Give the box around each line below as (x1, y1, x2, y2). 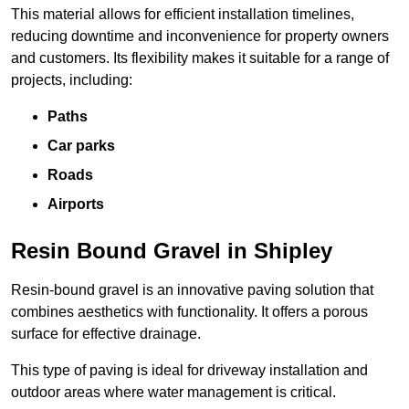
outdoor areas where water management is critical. (11, 383, 336, 400)
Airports (47, 195, 104, 212)
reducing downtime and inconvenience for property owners (11, 27, 389, 44)
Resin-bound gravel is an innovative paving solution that (11, 281, 373, 298)
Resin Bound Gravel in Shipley (11, 237, 332, 263)
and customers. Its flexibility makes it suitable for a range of (11, 49, 389, 66)
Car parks (47, 137, 115, 153)
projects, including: (11, 71, 132, 88)
